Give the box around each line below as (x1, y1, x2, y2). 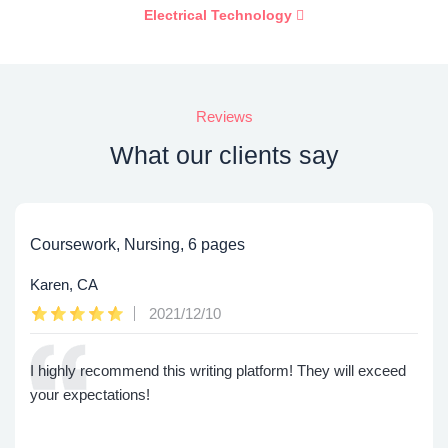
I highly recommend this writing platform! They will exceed (30, 362, 406, 379)
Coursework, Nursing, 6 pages (30, 236, 245, 253)
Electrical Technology (144, 7, 296, 23)
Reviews (195, 108, 253, 125)
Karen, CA (30, 276, 98, 293)
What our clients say (109, 141, 339, 169)
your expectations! (30, 386, 150, 403)
